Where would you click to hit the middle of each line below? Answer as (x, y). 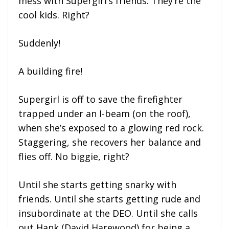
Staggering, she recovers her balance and (110, 142)
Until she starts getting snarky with (97, 184)
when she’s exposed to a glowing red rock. (111, 128)
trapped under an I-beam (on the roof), (105, 113)
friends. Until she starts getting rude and (109, 199)
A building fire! (50, 71)
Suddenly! (39, 43)
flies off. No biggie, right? (74, 156)
